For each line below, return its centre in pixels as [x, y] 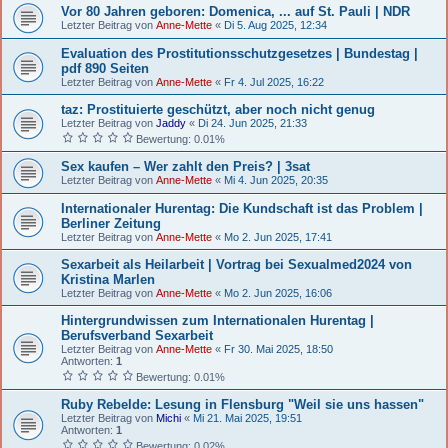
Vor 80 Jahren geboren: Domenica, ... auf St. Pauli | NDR [235, 11]
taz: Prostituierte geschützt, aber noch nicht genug [218, 109]
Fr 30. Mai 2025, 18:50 [278, 348]
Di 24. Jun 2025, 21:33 [252, 122]
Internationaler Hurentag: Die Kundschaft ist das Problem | [242, 208]
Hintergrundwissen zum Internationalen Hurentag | [217, 320]
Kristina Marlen [108, 279]
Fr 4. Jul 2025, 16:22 [274, 81]
